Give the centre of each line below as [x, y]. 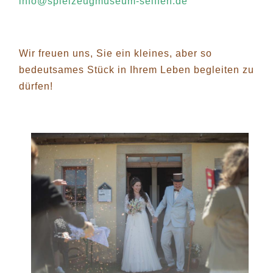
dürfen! [36, 86]
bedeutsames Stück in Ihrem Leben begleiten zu [136, 69]
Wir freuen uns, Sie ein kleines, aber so [115, 53]
